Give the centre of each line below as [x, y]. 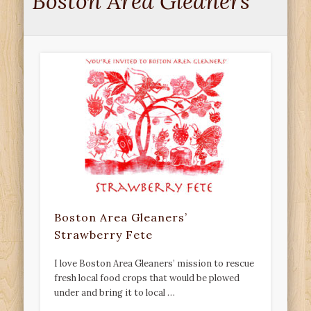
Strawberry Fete [104, 235]
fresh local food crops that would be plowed [147, 278]
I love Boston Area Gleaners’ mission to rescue [154, 264]
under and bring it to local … [115, 293]
